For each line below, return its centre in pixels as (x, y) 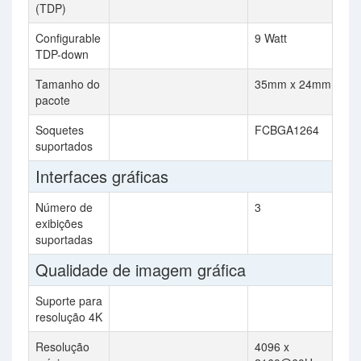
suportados (64, 146)
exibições (59, 223)
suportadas (64, 239)
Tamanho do (68, 84)
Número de (64, 207)
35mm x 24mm (293, 84)
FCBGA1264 (287, 130)
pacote (53, 100)
